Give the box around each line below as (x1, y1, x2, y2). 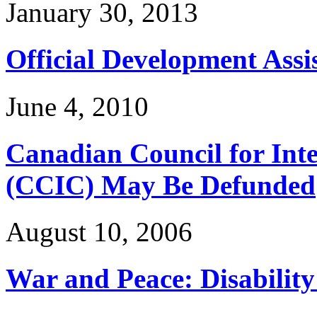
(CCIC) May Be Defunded (6, 169, 316, 200)
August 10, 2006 (6, 217, 192, 248)
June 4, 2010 (6, 91, 149, 122)
